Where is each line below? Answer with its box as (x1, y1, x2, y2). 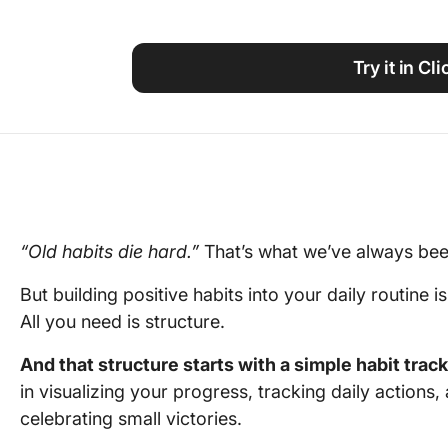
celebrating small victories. (20, 408, 242, 429)
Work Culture (330, 39, 417, 56)
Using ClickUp (330, 5, 425, 22)
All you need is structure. (20, 311, 225, 332)
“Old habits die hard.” (20, 241, 199, 262)
